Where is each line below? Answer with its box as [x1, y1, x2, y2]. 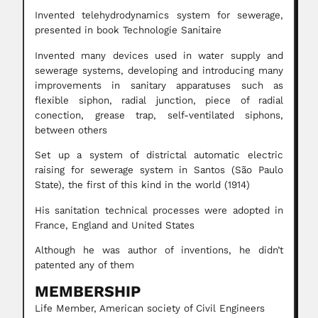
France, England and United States [35, 219, 198, 231]
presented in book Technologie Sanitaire [35, 24, 221, 37]
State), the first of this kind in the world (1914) [35, 179, 253, 192]
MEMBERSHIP [35, 283, 141, 302]
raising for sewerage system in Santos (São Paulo [35, 164, 283, 177]
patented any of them [35, 259, 134, 271]
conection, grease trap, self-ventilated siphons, [35, 109, 283, 121]
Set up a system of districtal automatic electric [35, 149, 283, 162]
